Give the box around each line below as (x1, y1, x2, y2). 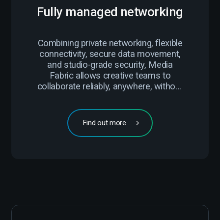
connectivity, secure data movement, (39, 48, 181, 59)
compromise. (84, 91, 136, 103)
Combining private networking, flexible (37, 37, 183, 49)
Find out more (82, 118, 126, 127)
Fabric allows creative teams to (49, 70, 171, 81)
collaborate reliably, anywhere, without (37, 81, 183, 92)
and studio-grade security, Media (47, 59, 173, 70)
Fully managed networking (37, 4, 183, 20)
